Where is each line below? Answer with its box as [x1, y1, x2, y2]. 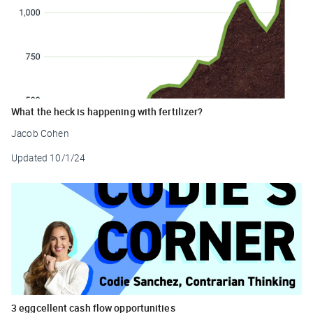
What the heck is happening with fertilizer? [11, 104, 203, 118]
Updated [11, 151, 48, 164]
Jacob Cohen [11, 126, 69, 140]
